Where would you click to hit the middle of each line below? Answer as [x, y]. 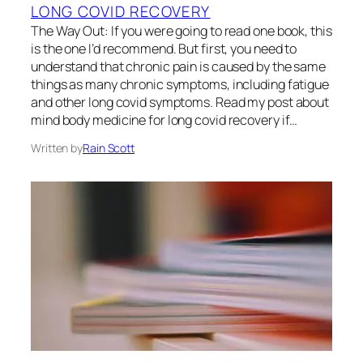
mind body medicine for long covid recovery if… [164, 120]
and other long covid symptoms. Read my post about [180, 102]
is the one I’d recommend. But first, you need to [164, 48]
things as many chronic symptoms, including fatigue [180, 84]
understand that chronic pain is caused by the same [178, 66]
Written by [57, 147]
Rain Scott [109, 147]
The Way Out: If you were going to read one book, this [181, 30]
